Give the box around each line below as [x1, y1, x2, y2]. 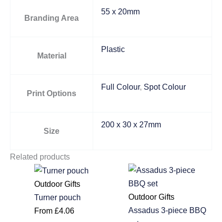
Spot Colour [144, 82, 186, 92]
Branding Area [24, 13, 79, 23]
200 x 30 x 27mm [101, 120, 162, 129]
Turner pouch [34, 193, 81, 202]
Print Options [27, 89, 76, 98]
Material [37, 51, 66, 60]
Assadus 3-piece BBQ [128, 206, 206, 215]
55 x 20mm [101, 7, 140, 16]
